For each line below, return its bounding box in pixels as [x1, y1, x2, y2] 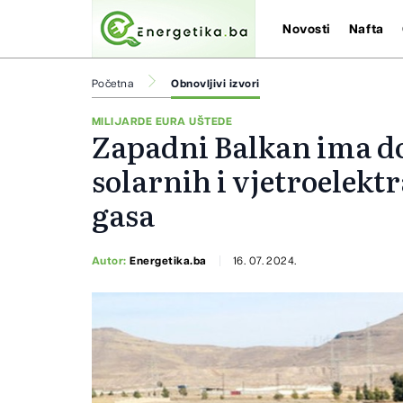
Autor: [92, 255, 130, 266]
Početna [92, 78, 134, 89]
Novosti [282, 22, 331, 36]
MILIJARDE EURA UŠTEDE [92, 116, 233, 128]
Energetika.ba [130, 255, 207, 266]
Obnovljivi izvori [171, 78, 260, 89]
